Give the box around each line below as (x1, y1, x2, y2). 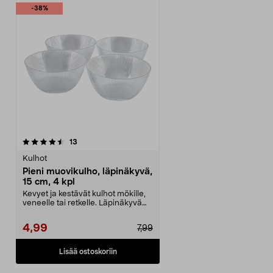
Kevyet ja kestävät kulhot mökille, (23, 190, 146, 198)
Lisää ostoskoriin (58, 247, 117, 255)
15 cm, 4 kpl (23, 177, 75, 186)
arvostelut (77, 138, 113, 145)
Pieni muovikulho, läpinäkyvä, (23, 167, 152, 176)
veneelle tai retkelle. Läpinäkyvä (23, 199, 142, 207)
